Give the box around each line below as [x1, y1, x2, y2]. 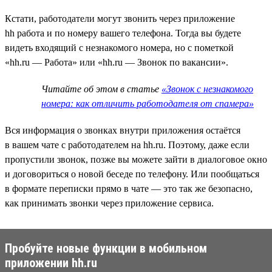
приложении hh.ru [5, 255, 97, 270]
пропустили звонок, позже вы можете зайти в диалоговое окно [5, 154, 267, 165]
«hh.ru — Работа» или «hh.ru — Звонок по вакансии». [5, 56, 228, 67]
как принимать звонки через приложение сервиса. [5, 197, 214, 208]
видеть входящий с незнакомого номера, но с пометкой [5, 42, 234, 53]
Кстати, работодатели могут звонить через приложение [5, 13, 235, 24]
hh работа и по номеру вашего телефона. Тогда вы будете [5, 27, 241, 38]
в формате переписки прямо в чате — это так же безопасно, [5, 183, 253, 194]
